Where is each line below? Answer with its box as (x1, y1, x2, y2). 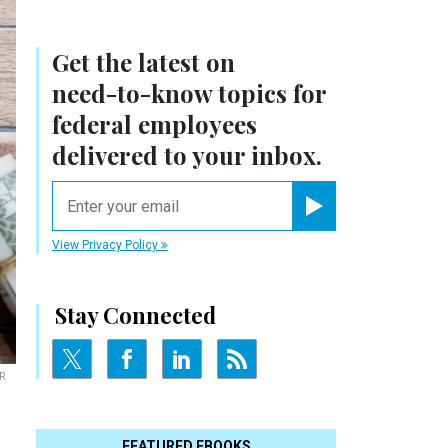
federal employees (52, 108, 257, 141)
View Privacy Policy (52, 238, 161, 253)
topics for (212, 77, 326, 110)
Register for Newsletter (313, 217, 418, 229)
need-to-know (52, 77, 212, 110)
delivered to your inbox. (52, 139, 322, 172)
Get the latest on (52, 46, 235, 79)
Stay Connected (55, 300, 216, 331)
